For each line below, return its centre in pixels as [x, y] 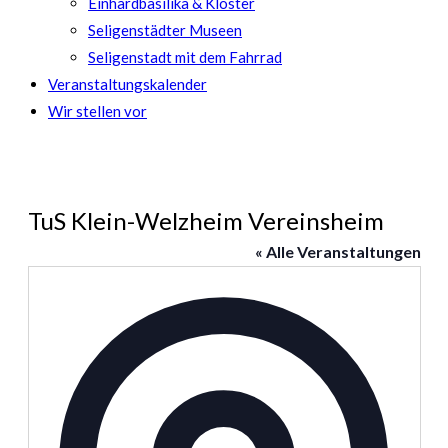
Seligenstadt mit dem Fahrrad [185, 57]
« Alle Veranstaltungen [337, 251]
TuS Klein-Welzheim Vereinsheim [205, 220]
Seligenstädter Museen [165, 30]
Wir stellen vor [97, 111]
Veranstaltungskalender [127, 84]
